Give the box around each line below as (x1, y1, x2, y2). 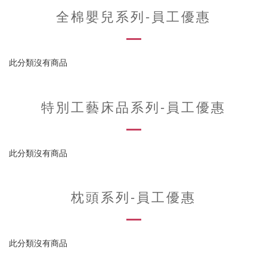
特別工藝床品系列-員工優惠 (41, 97, 226, 116)
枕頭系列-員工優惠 (71, 187, 196, 206)
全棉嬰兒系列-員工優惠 (56, 7, 211, 26)
